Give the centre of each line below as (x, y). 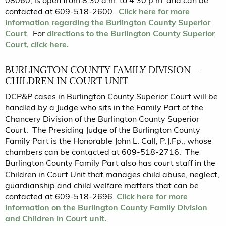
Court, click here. (37, 45)
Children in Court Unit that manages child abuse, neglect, (112, 174)
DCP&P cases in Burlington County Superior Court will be (111, 96)
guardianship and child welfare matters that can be (102, 185)
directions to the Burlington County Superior (131, 34)
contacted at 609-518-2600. (62, 11)
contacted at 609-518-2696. (61, 196)
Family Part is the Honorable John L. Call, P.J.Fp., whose (108, 140)
